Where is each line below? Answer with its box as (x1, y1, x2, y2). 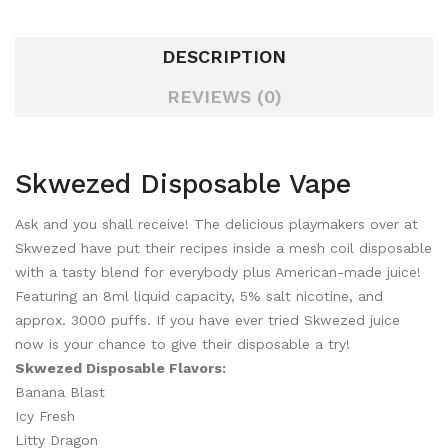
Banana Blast (15, 384, 105, 400)
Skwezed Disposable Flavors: (15, 360, 226, 376)
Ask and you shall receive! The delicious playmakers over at (15, 216, 418, 232)
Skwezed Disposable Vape (15, 168, 351, 200)
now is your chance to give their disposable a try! (15, 336, 350, 352)
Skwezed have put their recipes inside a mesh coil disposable (15, 240, 432, 256)
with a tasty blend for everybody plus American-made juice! (15, 264, 421, 280)
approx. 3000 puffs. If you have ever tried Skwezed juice (15, 312, 400, 328)
